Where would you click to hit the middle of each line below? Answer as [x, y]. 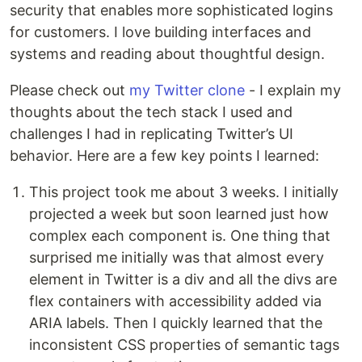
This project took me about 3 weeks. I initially [184, 192]
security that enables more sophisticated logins [171, 11]
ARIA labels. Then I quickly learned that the [176, 323]
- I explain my [293, 90]
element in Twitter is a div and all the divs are [183, 280]
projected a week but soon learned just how [179, 214]
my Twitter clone [187, 90]
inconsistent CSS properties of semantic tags [184, 345]
